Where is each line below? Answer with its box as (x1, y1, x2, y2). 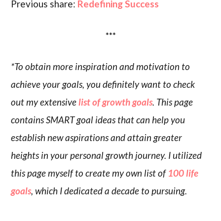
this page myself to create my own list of (11, 167, 168, 179)
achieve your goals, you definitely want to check (11, 78, 195, 90)
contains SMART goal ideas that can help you (11, 114, 185, 126)
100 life (168, 167, 199, 179)
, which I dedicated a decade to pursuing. (31, 185, 187, 197)
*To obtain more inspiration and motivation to (11, 61, 190, 73)
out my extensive (11, 96, 79, 108)
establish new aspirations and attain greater (11, 132, 183, 144)
